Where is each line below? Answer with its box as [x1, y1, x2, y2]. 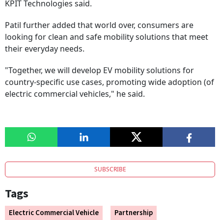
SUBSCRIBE [94, 165, 126, 174]
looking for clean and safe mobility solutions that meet [5, 31, 208, 43]
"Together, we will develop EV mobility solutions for [5, 65, 194, 76]
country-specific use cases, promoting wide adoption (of [5, 77, 214, 88]
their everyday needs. [5, 43, 84, 55]
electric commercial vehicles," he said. [5, 88, 145, 100]
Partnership [114, 208, 153, 219]
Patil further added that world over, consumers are [5, 20, 193, 31]
